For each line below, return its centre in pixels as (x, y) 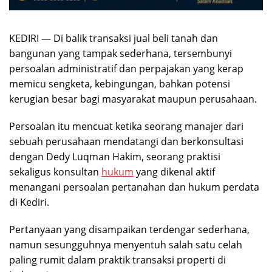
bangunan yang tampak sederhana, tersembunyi (121, 54)
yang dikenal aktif (174, 172)
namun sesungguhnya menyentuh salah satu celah (126, 245)
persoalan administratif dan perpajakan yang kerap (126, 69)
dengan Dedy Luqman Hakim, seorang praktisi (115, 157)
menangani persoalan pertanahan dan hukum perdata (134, 187)
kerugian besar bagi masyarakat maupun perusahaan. (133, 99)
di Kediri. (29, 202)
